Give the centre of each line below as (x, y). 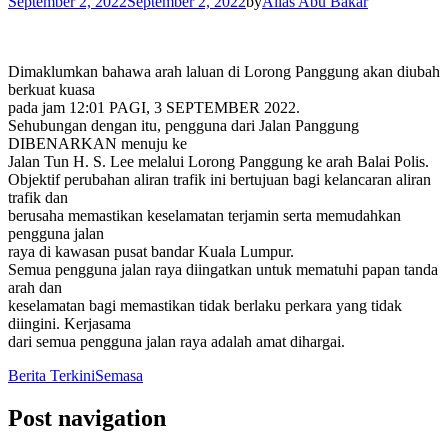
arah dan (35, 287)
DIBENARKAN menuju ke (97, 143)
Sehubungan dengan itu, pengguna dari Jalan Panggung (183, 125)
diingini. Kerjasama (69, 323)
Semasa (119, 375)
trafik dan (38, 197)
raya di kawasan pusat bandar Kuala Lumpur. (151, 251)
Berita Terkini (51, 375)
